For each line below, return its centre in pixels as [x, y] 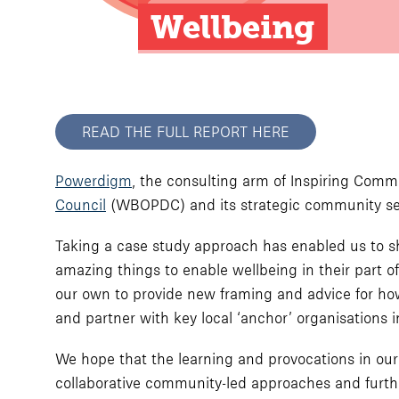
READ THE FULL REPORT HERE [186, 132]
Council [81, 205]
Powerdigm [94, 181]
